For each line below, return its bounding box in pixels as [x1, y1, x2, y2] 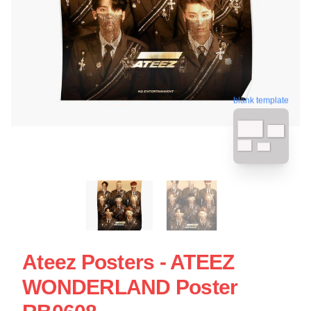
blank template [233, 95, 289, 106]
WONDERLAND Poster [22, 275, 238, 299]
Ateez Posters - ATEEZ [22, 250, 235, 274]
